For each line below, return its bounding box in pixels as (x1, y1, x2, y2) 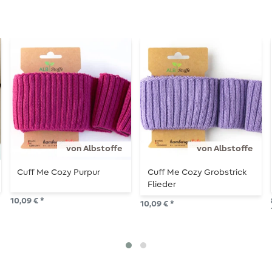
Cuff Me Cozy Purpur (16, 168, 100, 177)
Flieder (147, 180, 176, 189)
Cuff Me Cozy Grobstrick (147, 168, 246, 177)
